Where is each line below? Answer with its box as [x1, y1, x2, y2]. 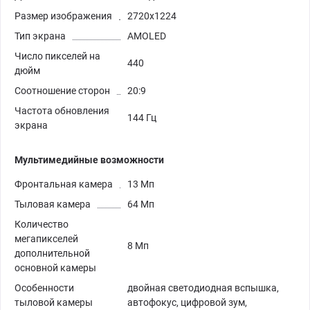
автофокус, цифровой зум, [127, 297, 247, 309]
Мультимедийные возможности [15, 154, 164, 166]
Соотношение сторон [15, 85, 110, 97]
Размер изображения [15, 10, 112, 22]
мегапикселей [15, 233, 78, 245]
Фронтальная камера [15, 179, 113, 190]
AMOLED [127, 30, 166, 42]
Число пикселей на [15, 51, 100, 62]
